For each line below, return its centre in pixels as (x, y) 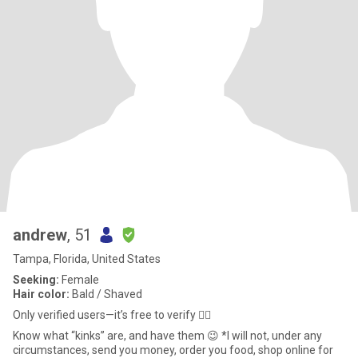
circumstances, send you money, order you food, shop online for (173, 350)
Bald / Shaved (106, 294)
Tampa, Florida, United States (87, 259)
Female (79, 280)
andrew (40, 235)
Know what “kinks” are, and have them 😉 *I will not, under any (117, 336)
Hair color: (41, 294)
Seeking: (36, 280)
